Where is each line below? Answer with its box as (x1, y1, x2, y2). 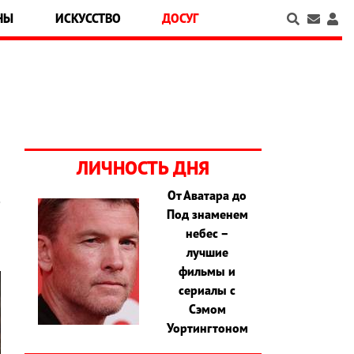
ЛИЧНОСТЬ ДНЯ (77, 156, 209, 181)
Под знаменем (166, 206, 248, 223)
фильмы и (179, 263, 236, 280)
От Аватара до (168, 187, 247, 204)
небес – (185, 225, 229, 242)
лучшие (186, 244, 228, 261)
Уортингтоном (166, 320, 248, 337)
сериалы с (179, 282, 236, 299)
